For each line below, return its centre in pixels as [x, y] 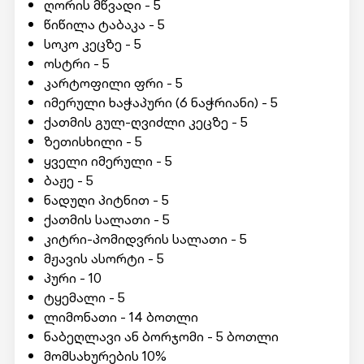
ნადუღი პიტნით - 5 [106, 200]
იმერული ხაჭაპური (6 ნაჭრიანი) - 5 [160, 102]
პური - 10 [72, 278]
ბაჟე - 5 [68, 180]
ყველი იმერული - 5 [108, 161]
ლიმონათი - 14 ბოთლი [121, 317]
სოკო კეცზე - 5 [92, 44]
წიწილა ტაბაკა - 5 [104, 24]
